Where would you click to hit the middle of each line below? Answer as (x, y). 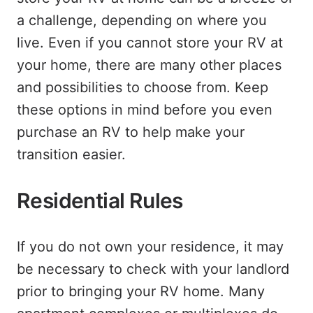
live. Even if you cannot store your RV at (150, 43)
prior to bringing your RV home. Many (141, 291)
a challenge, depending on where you (142, 20)
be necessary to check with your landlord (153, 269)
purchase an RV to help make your (131, 132)
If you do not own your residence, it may (150, 247)
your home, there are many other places (149, 65)
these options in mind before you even (145, 110)
